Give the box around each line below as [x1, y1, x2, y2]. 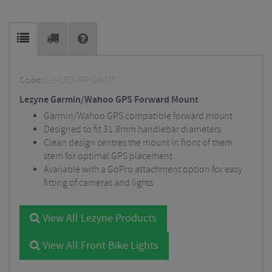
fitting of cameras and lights [44, 177, 153, 189]
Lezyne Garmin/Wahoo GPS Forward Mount [19, 93, 199, 106]
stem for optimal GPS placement [44, 150, 172, 163]
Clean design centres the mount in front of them [44, 137, 233, 149]
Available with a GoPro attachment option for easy [44, 163, 242, 176]
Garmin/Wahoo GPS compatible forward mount [44, 110, 233, 123]
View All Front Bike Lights [40, 239, 158, 253]
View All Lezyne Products [40, 211, 157, 226]
